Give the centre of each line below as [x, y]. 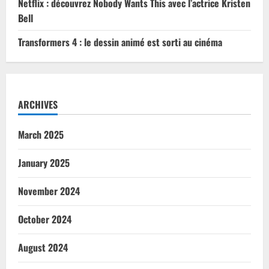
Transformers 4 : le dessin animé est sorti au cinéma [120, 42]
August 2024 [43, 247]
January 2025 [44, 162]
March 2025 [41, 134]
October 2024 [45, 219]
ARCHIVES [38, 104]
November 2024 [49, 191]
